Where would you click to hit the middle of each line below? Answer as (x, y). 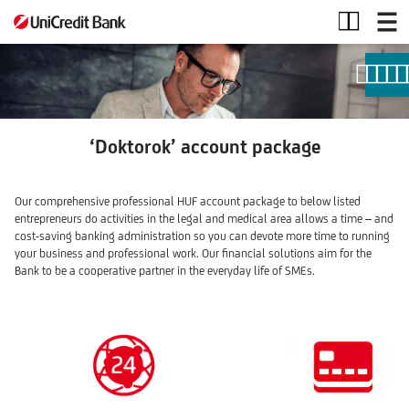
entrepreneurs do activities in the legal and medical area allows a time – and (204, 218)
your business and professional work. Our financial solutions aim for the (193, 253)
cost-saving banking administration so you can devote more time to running (202, 236)
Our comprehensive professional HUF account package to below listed (188, 201)
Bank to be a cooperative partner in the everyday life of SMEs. (165, 270)
